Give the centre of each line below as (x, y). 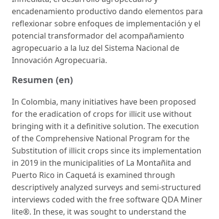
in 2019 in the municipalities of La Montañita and (101, 163)
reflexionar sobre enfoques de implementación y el (106, 24)
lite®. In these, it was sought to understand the (99, 212)
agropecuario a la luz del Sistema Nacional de (96, 48)
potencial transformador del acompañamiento (98, 36)
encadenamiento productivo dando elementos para (107, 11)
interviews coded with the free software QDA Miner (107, 200)
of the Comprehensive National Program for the (101, 139)
